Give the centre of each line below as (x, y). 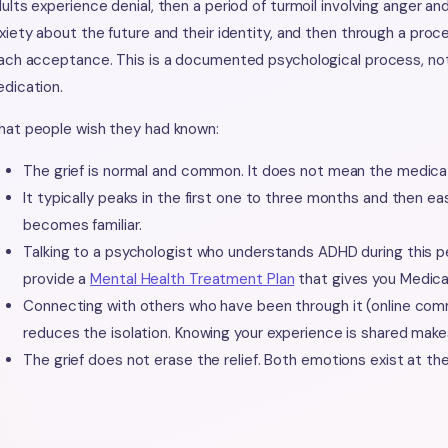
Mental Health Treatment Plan (192, 279)
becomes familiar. (82, 225)
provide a (57, 279)
